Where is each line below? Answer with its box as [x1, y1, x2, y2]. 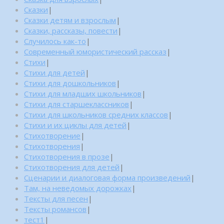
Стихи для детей [24, 67, 85, 77]
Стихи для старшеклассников [24, 98, 129, 109]
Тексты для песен [24, 193, 88, 203]
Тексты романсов [24, 203, 86, 214]
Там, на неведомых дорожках [24, 182, 131, 193]
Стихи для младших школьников [24, 88, 141, 98]
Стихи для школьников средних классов [24, 109, 168, 119]
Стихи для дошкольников [24, 77, 116, 88]
